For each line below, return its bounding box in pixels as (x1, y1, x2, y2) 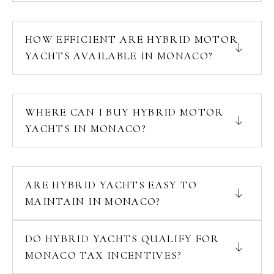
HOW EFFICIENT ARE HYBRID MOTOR (25, 32, 239, 46)
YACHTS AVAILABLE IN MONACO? (25, 49, 213, 62)
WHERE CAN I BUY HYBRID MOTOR (25, 105, 224, 119)
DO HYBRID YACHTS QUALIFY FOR (25, 232, 220, 245)
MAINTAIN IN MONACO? (25, 194, 161, 208)
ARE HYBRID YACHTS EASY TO (25, 178, 198, 191)
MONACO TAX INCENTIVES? (25, 248, 182, 262)
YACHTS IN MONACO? (25, 122, 146, 135)
